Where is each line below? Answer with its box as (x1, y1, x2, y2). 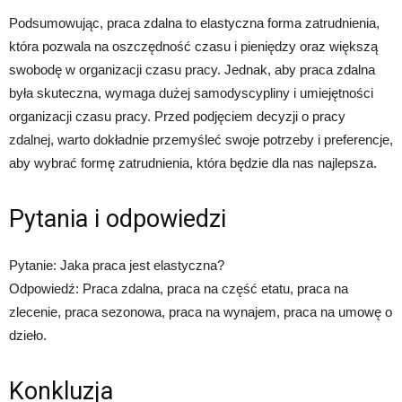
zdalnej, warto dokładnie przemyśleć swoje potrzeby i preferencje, (9, 132, 393, 148)
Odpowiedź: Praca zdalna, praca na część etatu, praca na (9, 281, 348, 297)
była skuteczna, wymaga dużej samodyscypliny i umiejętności (9, 85, 373, 101)
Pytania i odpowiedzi (9, 205, 226, 234)
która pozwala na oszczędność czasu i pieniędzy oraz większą (9, 39, 378, 55)
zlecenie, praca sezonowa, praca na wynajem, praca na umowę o (9, 304, 392, 320)
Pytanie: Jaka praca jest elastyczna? (9, 258, 224, 274)
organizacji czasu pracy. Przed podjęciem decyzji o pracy (9, 109, 345, 125)
